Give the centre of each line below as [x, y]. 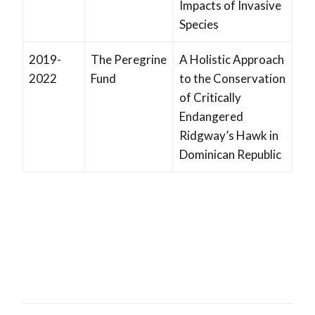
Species [199, 25]
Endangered [211, 117]
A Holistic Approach [232, 60]
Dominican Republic [230, 155]
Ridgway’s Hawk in [229, 136]
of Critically [210, 98]
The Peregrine [129, 60]
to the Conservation [232, 79]
